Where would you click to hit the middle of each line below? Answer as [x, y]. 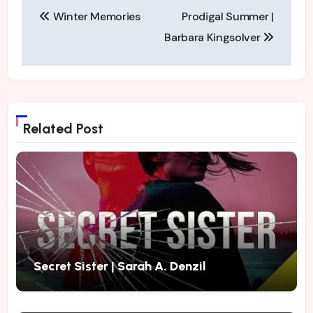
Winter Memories [95, 17]
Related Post [64, 128]
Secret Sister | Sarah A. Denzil [120, 266]
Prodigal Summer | [228, 17]
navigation [75, 30]
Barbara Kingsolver [214, 38]
